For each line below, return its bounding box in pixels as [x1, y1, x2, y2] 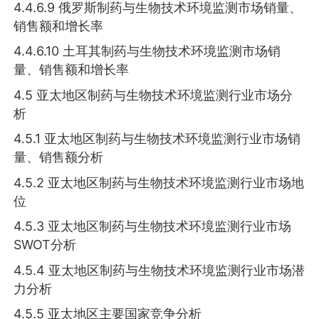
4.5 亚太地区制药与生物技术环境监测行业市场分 [14, 87, 293, 103]
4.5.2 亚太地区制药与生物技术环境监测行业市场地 [14, 174, 305, 190]
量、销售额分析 [14, 150, 104, 165]
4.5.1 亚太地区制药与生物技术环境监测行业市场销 [14, 131, 301, 147]
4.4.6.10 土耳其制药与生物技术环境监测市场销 [14, 43, 281, 59]
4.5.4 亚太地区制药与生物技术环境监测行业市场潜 [14, 262, 305, 278]
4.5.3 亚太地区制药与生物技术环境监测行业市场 [14, 219, 292, 234]
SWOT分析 [14, 237, 77, 253]
